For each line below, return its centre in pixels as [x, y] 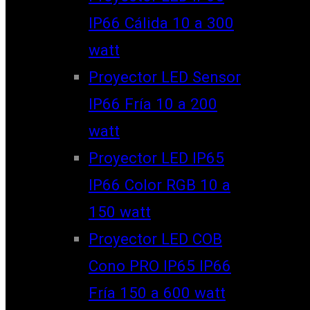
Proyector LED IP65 [156, 157]
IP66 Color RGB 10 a [159, 184]
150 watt [120, 211]
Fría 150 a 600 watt [157, 292]
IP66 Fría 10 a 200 [153, 103]
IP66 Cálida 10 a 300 [161, 22]
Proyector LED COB [155, 238]
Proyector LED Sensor [165, 76]
